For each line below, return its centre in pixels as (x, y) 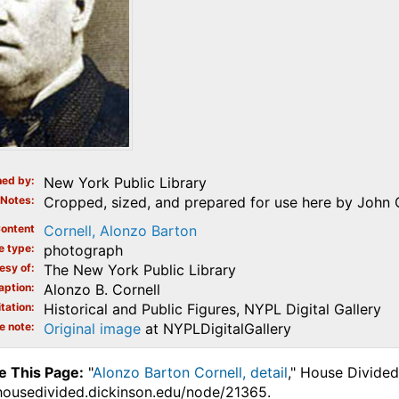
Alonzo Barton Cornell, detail (190, 373)
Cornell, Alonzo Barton (120, 231)
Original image (92, 329)
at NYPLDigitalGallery (216, 329)
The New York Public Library (139, 270)
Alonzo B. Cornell (102, 290)
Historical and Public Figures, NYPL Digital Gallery (212, 309)
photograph (83, 251)
